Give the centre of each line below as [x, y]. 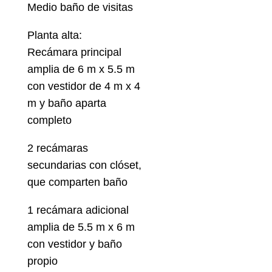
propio [42, 261]
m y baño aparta [66, 104]
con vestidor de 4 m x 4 [83, 87]
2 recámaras [57, 148]
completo [49, 121]
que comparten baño [77, 182]
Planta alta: [54, 36]
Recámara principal [74, 53]
